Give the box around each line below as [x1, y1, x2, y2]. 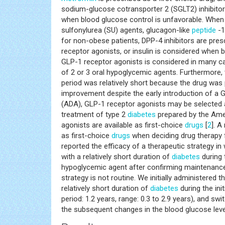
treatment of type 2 [61, 109, 128, 119]
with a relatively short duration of [61, 152, 172, 161]
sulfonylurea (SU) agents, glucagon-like [61, 25, 192, 35]
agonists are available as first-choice [61, 120, 185, 130]
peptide [192, 25, 216, 35]
